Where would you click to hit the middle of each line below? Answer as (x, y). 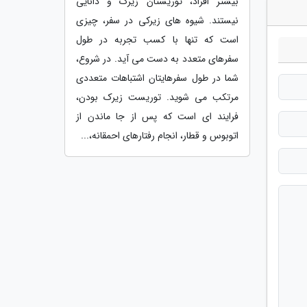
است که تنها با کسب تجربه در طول (157, 39)
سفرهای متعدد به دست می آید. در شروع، (157, 59)
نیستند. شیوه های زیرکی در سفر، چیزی (157, 20)
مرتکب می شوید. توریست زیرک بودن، (157, 97)
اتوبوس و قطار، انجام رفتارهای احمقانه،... (160, 135)
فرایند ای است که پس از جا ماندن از (157, 116)
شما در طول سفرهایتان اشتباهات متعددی (157, 78)
